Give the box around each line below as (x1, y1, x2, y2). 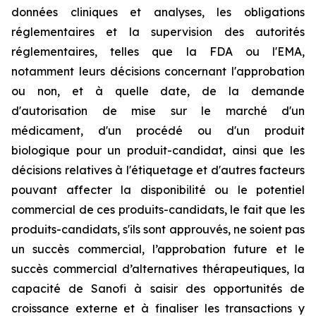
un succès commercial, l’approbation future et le (11, 242, 305, 256)
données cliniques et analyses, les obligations (11, 5, 305, 19)
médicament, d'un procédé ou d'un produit (11, 123, 305, 138)
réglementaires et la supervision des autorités (11, 25, 305, 39)
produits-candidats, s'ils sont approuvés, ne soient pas (11, 222, 305, 236)
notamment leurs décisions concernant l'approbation (11, 64, 305, 78)
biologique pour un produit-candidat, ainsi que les (11, 143, 305, 157)
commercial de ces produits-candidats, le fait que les (11, 202, 305, 217)
